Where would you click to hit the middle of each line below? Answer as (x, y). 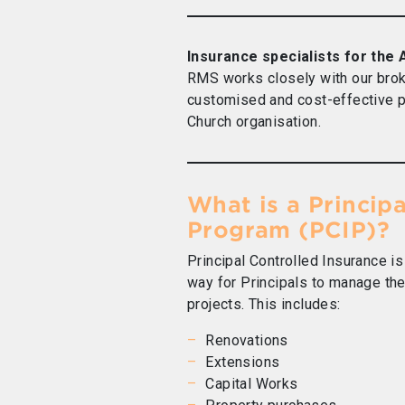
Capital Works (252, 384)
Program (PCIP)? (288, 230)
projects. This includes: (264, 304)
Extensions (243, 362)
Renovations (247, 340)
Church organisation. (254, 122)
